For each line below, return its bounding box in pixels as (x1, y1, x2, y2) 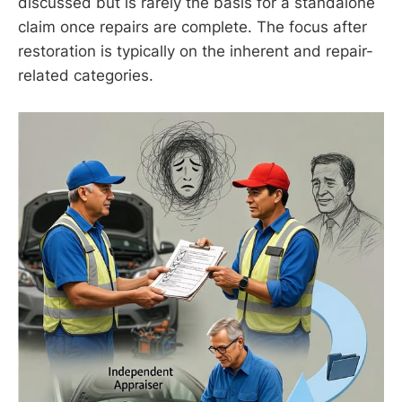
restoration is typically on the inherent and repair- (18, 42, 373, 61)
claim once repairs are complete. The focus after (18, 18, 367, 37)
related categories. (18, 66, 153, 85)
